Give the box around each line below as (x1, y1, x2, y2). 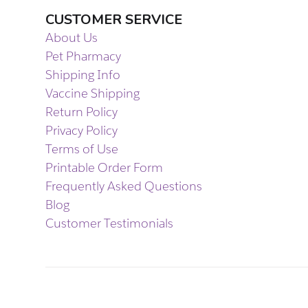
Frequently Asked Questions (45, 177, 202, 194)
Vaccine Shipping (45, 85, 140, 101)
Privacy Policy (45, 122, 118, 138)
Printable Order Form (45, 159, 163, 175)
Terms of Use (45, 140, 118, 157)
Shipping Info (45, 66, 120, 82)
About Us (45, 29, 98, 45)
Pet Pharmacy (45, 47, 121, 64)
